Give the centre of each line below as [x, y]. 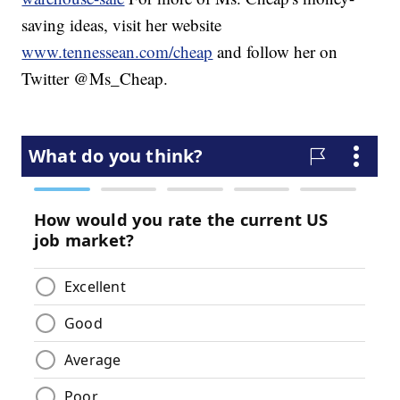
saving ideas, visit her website [122, 25]
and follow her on [275, 52]
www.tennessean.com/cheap [117, 52]
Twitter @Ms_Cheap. [95, 79]
